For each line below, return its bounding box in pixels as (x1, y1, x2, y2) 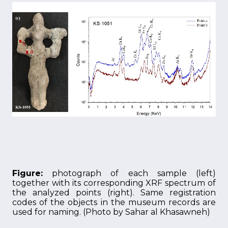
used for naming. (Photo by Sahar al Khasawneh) (12, 207, 210, 217)
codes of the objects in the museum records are (12, 197, 216, 207)
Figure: (12, 168, 43, 178)
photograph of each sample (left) (43, 168, 216, 178)
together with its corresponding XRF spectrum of (12, 178, 216, 188)
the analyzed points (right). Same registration (12, 188, 216, 197)
